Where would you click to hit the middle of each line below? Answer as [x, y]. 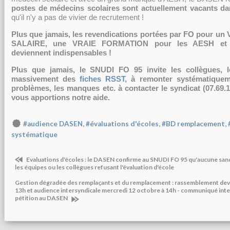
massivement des [46, 79]
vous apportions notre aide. [61, 97]
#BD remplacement [193, 124]
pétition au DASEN [42, 198]
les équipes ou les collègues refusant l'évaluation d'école [94, 167]
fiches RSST [102, 79]
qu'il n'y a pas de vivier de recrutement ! [78, 17]
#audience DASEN [53, 124]
